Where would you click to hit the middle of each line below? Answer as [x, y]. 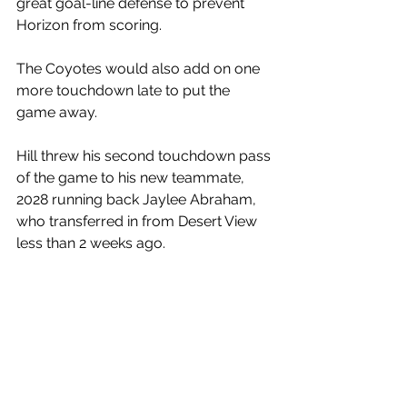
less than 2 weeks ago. [91, 243]
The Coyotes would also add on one [140, 69]
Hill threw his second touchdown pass [145, 156]
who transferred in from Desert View [139, 221]
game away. [59, 112]
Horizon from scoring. [91, 25]
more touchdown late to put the [125, 90]
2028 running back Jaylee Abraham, [138, 199]
